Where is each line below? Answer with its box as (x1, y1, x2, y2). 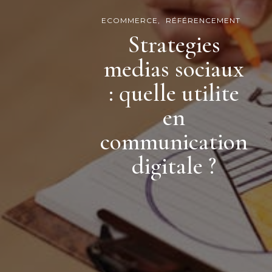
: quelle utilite (109, 78, 239, 108)
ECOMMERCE (101, 16, 158, 25)
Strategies (127, 30, 220, 59)
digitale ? (132, 151, 216, 181)
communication (100, 127, 248, 157)
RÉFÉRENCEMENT (166, 16, 240, 25)
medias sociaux (104, 54, 244, 84)
